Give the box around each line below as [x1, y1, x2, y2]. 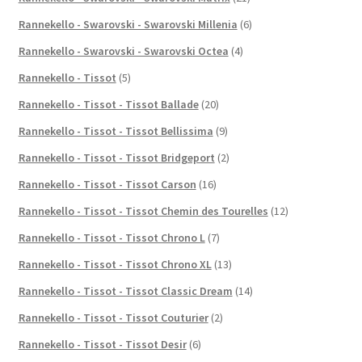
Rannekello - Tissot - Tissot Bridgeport [18, 149, 215, 165]
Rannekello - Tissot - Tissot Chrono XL [18, 256, 212, 271]
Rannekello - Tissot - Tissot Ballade [18, 96, 199, 112]
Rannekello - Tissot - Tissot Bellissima [18, 123, 213, 138]
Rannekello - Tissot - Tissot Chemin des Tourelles [18, 203, 268, 218]
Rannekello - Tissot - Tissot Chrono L [18, 229, 205, 245]
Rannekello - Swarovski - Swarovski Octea [18, 43, 229, 58]
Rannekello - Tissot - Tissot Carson [18, 176, 196, 192]
